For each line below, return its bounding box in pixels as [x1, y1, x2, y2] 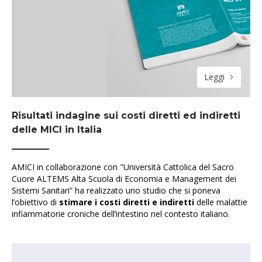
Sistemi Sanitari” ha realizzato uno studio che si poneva [12, 185, 220, 196]
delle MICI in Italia [12, 124, 102, 135]
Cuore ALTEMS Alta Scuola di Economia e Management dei [12, 173, 236, 184]
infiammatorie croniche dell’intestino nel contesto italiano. [12, 208, 230, 219]
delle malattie [196, 196, 247, 208]
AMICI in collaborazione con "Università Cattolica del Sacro [12, 161, 234, 173]
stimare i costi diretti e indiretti [59, 196, 196, 208]
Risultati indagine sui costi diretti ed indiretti [12, 110, 240, 121]
